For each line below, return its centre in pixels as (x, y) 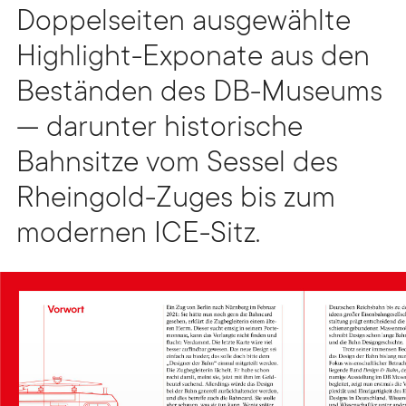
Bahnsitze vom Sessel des (177, 165)
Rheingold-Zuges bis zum (176, 201)
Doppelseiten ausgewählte (184, 24)
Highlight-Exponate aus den (193, 59)
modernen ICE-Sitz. (138, 236)
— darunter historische (159, 130)
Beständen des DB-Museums (199, 95)
